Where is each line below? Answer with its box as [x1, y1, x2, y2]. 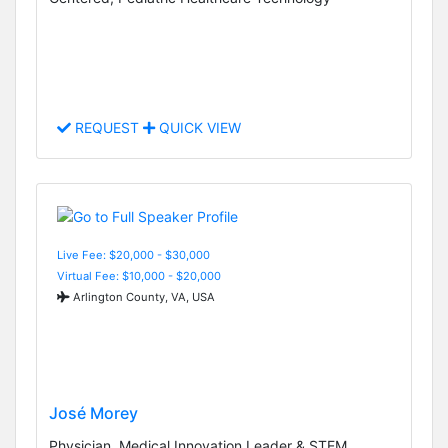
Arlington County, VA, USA [70, 289, 215, 304]
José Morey [49, 402, 138, 423]
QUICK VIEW [155, 119, 241, 137]
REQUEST [71, 119, 143, 137]
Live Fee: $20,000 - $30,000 [57, 247, 210, 262]
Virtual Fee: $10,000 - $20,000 [57, 268, 221, 283]
